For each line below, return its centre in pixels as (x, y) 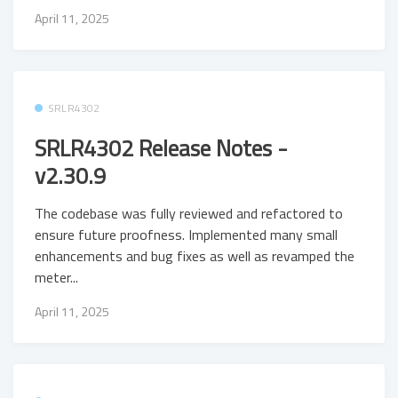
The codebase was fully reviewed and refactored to (189, 213)
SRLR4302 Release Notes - (161, 148)
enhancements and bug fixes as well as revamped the (195, 255)
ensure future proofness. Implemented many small (186, 234)
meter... (56, 277)
